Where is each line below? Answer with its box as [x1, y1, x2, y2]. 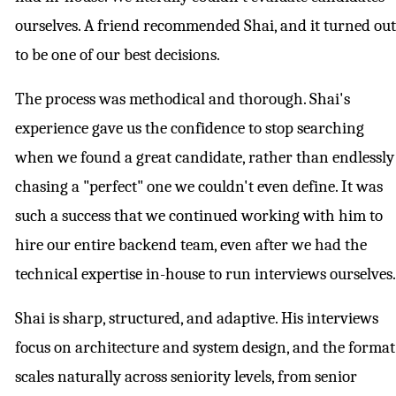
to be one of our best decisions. [15, 45, 220, 65]
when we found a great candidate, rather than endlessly [15, 148, 394, 168]
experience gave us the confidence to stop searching [15, 118, 364, 139]
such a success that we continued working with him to [15, 206, 383, 226]
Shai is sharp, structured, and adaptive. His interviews [15, 308, 378, 329]
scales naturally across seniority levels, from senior [15, 367, 357, 387]
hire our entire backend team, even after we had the [15, 235, 367, 255]
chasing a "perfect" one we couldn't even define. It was [15, 177, 383, 197]
